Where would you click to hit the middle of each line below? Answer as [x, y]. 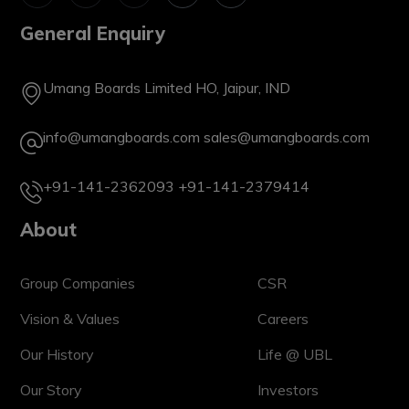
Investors [288, 389]
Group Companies [78, 283]
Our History [58, 354]
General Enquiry [93, 33]
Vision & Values [70, 318]
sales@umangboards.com [287, 136]
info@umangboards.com [122, 136]
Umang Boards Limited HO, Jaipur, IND [167, 87]
